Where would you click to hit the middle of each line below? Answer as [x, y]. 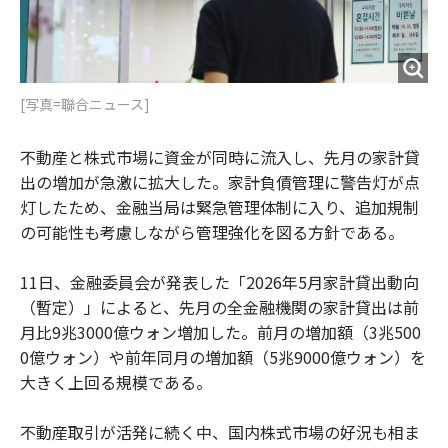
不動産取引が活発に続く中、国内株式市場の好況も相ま [220, 432]
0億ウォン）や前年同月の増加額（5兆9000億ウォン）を [223, 357]
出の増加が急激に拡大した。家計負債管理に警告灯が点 [220, 182]
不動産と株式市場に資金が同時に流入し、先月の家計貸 [220, 157]
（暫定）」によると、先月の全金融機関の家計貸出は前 [219, 307]
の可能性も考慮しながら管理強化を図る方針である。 [212, 232]
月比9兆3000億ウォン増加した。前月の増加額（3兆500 [220, 332]
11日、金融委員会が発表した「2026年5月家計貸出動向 [219, 282]
